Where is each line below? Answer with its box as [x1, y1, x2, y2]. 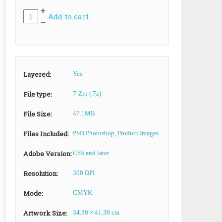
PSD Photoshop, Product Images [73, 129, 159, 137]
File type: [23, 90, 52, 99]
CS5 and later [73, 149, 109, 157]
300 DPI [73, 169, 95, 176]
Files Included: [23, 129, 69, 138]
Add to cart [48, 11, 89, 21]
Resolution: [23, 169, 58, 178]
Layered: [23, 70, 51, 79]
